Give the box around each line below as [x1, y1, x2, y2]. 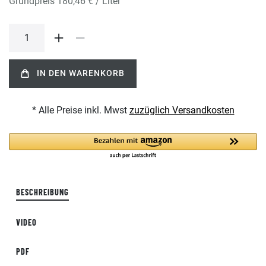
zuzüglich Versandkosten [129, 104, 235, 116]
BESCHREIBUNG [16, 186, 69, 197]
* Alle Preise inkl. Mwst [31, 104, 129, 116]
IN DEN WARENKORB [37, 68, 125, 79]
